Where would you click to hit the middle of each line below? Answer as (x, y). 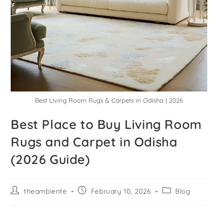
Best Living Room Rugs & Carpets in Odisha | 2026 (109, 100)
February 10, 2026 (121, 191)
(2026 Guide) (50, 159)
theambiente (45, 191)
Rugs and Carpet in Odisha (94, 142)
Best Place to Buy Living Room (106, 124)
